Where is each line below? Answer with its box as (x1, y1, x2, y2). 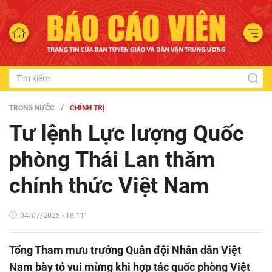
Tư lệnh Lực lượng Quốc (9, 120, 244, 146)
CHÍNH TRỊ (70, 103, 105, 112)
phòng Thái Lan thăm (9, 146, 215, 172)
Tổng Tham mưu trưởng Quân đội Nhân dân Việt (9, 243, 241, 256)
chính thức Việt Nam (9, 172, 209, 199)
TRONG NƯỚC (9, 103, 55, 112)
